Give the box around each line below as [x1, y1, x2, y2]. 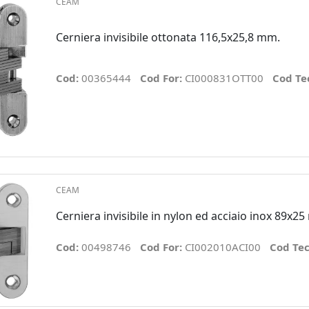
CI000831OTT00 [184, 70, 263, 85]
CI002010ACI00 [184, 239, 261, 254]
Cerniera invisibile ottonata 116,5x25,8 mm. [55, 30, 280, 46]
